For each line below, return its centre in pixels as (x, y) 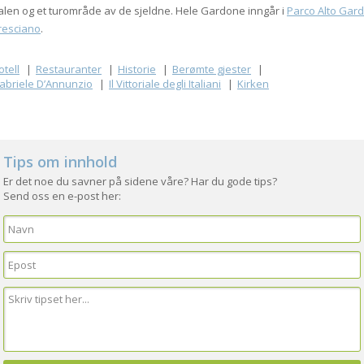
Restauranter (69, 69)
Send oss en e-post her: (62, 196)
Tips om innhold (60, 162)
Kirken (253, 84)
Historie (137, 69)
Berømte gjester (212, 69)
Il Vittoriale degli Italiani (165, 84)
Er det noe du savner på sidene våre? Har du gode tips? (140, 181)
